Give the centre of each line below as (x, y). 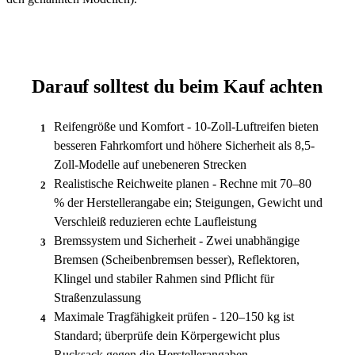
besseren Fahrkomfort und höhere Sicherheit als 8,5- (184, 145)
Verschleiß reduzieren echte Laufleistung (155, 221)
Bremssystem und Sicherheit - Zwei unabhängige (177, 240)
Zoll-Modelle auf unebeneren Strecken (150, 164)
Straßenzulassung (97, 297)
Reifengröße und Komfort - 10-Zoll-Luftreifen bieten (186, 126)
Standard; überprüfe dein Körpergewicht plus (167, 335)
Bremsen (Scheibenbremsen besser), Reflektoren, (177, 259)
